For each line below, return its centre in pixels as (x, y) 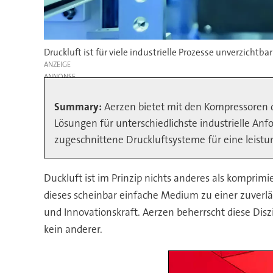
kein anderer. (74, 229)
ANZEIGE (57, 65)
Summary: (79, 107)
